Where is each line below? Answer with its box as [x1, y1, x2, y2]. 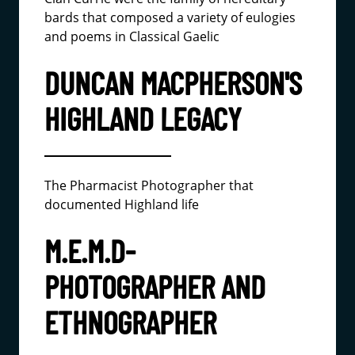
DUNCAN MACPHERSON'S [44, 63, 302, 101]
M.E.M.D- [44, 231, 136, 269]
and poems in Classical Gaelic [44, 28, 219, 45]
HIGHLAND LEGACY [44, 99, 242, 137]
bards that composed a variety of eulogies [44, 9, 296, 26]
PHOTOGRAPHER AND [44, 267, 265, 305]
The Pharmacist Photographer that [44, 177, 254, 194]
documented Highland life [44, 196, 199, 213]
